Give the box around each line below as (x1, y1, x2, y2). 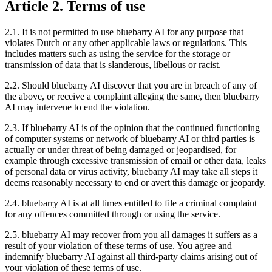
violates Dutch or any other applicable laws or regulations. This (5, 37, 246, 48)
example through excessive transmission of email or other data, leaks (5, 155, 266, 166)
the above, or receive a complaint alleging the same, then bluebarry (5, 90, 260, 101)
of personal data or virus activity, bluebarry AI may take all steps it (5, 166, 257, 177)
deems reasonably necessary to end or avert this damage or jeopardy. (5, 177, 266, 188)
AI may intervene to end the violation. (5, 101, 150, 112)
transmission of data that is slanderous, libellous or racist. (5, 59, 221, 70)
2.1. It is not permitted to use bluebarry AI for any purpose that (5, 26, 243, 37)
